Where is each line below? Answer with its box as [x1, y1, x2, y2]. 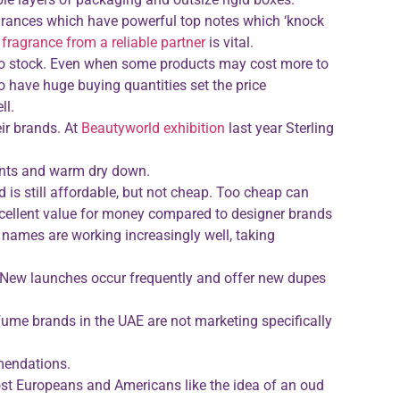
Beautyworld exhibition [80, 120, 225, 137]
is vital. [204, 34, 254, 52]
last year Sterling [224, 120, 334, 137]
